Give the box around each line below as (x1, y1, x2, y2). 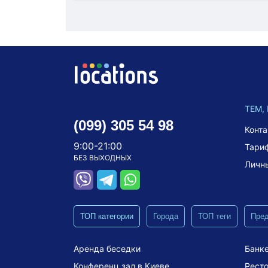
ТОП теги (198, 211, 231, 221)
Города (153, 211, 178, 221)
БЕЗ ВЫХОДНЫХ (74, 153, 132, 162)
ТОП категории (80, 211, 133, 221)
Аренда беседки (74, 243, 141, 254)
